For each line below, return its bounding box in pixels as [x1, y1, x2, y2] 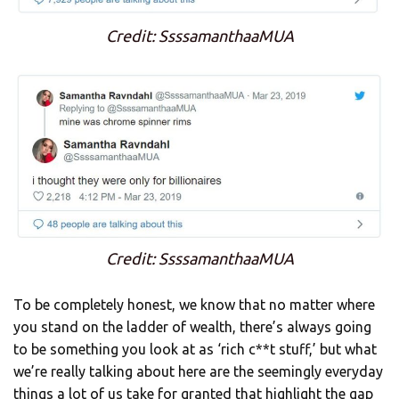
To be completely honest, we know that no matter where [13, 296, 375, 313]
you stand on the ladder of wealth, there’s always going [13, 318, 371, 335]
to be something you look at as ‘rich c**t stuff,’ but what [13, 340, 377, 357]
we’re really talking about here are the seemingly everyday [13, 362, 383, 379]
